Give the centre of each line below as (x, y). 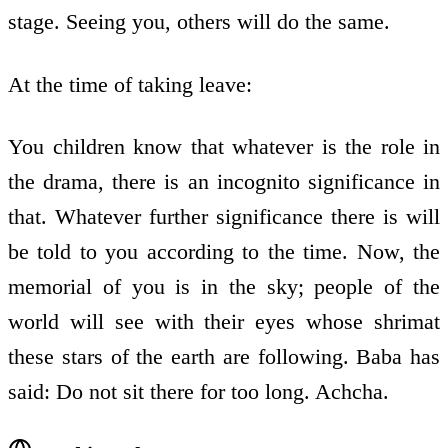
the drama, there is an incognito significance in (224, 182)
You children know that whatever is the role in (224, 147)
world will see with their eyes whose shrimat (224, 322)
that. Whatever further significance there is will (224, 217)
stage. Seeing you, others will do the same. (199, 22)
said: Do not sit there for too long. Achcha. (198, 392)
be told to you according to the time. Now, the (224, 252)
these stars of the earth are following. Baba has (224, 357)
